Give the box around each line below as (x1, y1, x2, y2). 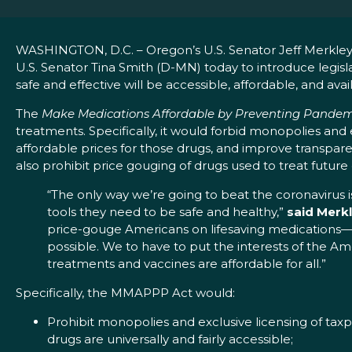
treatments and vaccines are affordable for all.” (47, 256, 326, 272)
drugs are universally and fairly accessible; (47, 332, 293, 347)
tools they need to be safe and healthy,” (47, 204, 287, 220)
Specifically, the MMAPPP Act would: (16, 285, 235, 301)
